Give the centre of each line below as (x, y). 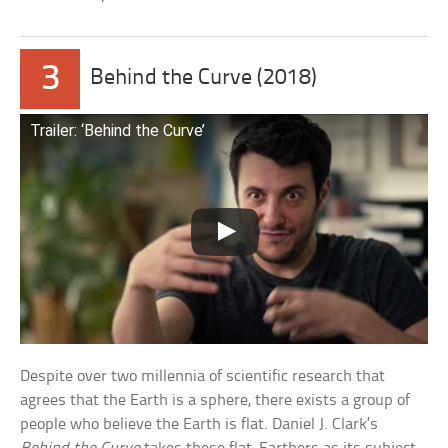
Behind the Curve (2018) (204, 79)
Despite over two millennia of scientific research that (203, 376)
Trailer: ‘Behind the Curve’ (118, 131)
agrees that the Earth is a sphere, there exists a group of (215, 400)
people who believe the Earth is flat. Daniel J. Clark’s (199, 424)
